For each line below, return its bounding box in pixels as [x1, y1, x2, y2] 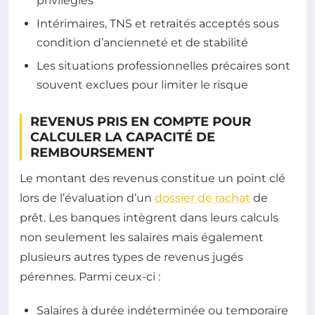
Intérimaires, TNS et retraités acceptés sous [37, 16, 279, 30]
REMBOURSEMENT [30, 145, 154, 161]
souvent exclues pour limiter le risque [37, 78, 248, 92]
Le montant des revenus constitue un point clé [20, 172, 285, 186]
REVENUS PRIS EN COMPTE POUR [30, 114, 251, 130]
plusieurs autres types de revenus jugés [20, 250, 243, 264]
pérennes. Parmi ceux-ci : [20, 270, 160, 284]
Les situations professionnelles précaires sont [37, 59, 290, 73]
